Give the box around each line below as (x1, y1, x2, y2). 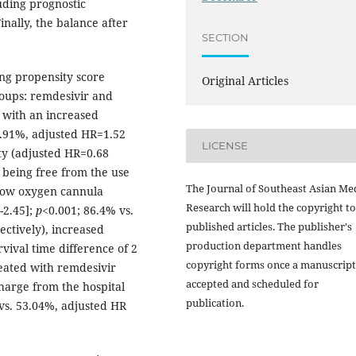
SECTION (202, 31, 250, 44)
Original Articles (202, 72, 289, 88)
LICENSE (202, 139, 249, 153)
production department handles (186, 238, 342, 253)
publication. (186, 295, 244, 310)
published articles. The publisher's (186, 219, 352, 234)
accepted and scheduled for (186, 276, 319, 291)
